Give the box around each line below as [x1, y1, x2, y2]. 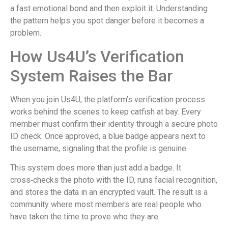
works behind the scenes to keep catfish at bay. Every [10, 106, 201, 117]
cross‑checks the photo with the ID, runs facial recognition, [10, 175, 217, 185]
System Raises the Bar [10, 66, 173, 85]
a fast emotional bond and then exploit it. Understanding [10, 4, 208, 14]
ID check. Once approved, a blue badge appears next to [10, 131, 206, 141]
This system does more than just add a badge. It [10, 162, 181, 173]
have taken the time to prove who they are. [10, 211, 160, 221]
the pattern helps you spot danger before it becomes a [10, 16, 204, 26]
